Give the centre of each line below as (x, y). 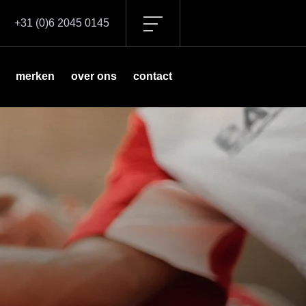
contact (153, 76)
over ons (94, 76)
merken (35, 76)
